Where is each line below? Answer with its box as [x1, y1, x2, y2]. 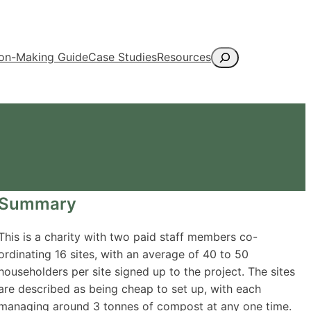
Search [210, 47, 246, 62]
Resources [157, 50, 211, 64]
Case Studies [88, 50, 157, 64]
